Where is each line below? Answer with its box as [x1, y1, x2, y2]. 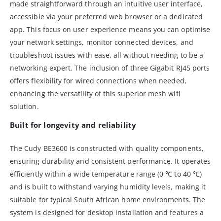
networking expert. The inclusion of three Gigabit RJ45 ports [10, 63, 210, 73]
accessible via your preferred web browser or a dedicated [10, 11, 203, 21]
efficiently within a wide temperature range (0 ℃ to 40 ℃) [10, 169, 202, 179]
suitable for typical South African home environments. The [10, 194, 205, 204]
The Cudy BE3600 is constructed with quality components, [10, 143, 204, 153]
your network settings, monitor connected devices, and [10, 37, 193, 47]
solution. [10, 101, 39, 111]
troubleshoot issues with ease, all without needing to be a [10, 50, 204, 60]
